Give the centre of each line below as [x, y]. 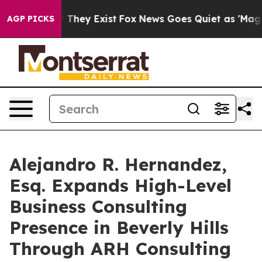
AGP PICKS [31, 19]
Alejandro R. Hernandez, [118, 164]
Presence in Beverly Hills [119, 227]
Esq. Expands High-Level [120, 185]
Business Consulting [98, 206]
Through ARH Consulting [120, 249]
